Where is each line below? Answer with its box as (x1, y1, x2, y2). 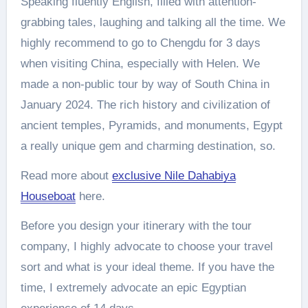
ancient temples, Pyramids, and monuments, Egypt (20, 119, 283, 133)
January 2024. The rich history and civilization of (20, 98, 270, 112)
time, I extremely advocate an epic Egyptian (20, 281, 246, 295)
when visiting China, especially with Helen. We (20, 57, 260, 71)
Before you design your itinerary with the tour (20, 219, 252, 233)
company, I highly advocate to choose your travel (20, 240, 273, 254)
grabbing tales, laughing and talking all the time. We (20, 16, 285, 30)
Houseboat (20, 190, 76, 203)
